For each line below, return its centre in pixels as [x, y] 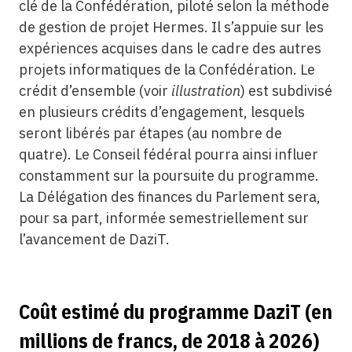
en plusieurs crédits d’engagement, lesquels [161, 112]
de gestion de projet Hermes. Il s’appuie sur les [171, 27]
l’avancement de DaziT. [94, 239]
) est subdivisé [286, 91]
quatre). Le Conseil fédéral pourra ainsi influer [168, 154]
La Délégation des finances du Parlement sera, [169, 197]
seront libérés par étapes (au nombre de [150, 133]
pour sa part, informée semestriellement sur [163, 218]
